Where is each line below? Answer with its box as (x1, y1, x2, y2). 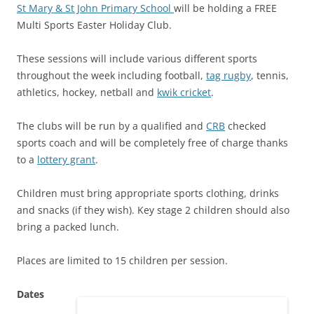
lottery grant (37, 152, 95, 166)
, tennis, (251, 68, 289, 82)
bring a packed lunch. (17, 219, 119, 233)
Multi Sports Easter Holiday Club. (17, 18, 172, 32)
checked (225, 118, 266, 132)
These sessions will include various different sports (17, 51, 257, 65)
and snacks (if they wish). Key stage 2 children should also (17, 203, 289, 217)
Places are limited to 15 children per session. (17, 253, 228, 267)
